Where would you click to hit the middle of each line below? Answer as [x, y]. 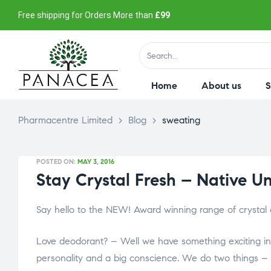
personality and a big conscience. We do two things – [152, 258]
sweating [181, 120]
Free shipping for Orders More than [87, 15]
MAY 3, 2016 [96, 162]
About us [221, 86]
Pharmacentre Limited [65, 120]
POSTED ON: [57, 162]
